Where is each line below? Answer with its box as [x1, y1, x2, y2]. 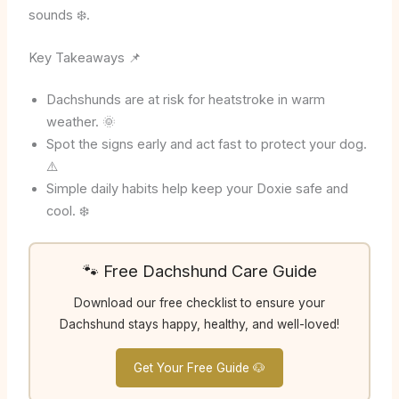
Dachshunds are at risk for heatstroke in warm [45, 91, 325, 108]
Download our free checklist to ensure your [74, 295, 325, 310]
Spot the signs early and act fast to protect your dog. [45, 135, 367, 152]
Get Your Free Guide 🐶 [134, 360, 265, 375]
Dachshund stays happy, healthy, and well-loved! [60, 316, 339, 331]
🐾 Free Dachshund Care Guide [82, 260, 317, 281]
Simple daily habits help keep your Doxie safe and [45, 180, 348, 197]
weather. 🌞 [45, 113, 116, 130]
